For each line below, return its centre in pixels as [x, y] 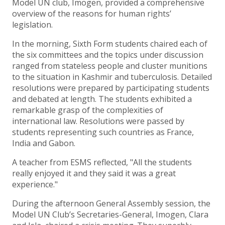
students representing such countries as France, [103, 132]
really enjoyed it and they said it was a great [94, 174]
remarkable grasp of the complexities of [88, 110]
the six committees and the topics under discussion [108, 55]
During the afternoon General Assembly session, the [111, 204]
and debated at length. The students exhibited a [102, 99]
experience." [35, 185]
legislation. [32, 25]
